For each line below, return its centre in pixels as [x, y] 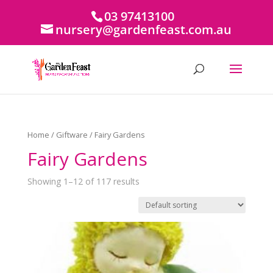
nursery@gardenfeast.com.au [144, 30]
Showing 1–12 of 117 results [83, 181]
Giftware [72, 135]
